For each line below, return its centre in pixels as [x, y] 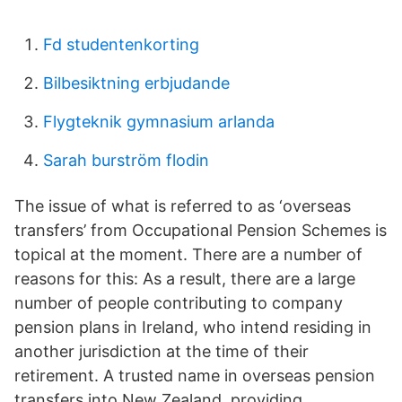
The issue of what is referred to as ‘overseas [183, 206]
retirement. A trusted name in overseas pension [195, 376]
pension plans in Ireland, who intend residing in [193, 327]
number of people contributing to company [179, 303]
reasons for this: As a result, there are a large [185, 279]
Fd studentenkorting [121, 44]
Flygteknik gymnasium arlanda [159, 122]
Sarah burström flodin [126, 160]
